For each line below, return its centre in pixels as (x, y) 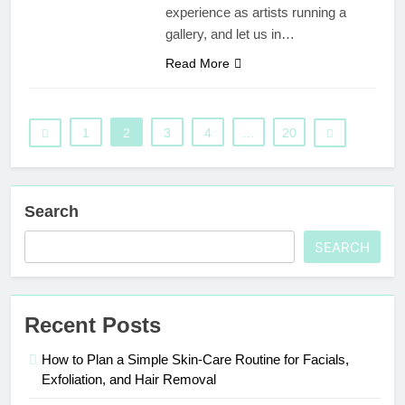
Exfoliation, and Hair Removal (129, 380)
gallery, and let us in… (230, 34)
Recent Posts (93, 325)
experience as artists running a (255, 13)
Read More (197, 64)
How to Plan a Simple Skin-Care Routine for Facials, (195, 360)
